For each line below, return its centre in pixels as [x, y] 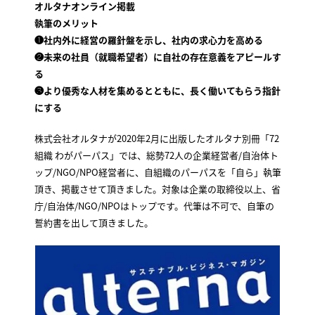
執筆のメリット [66, 23]
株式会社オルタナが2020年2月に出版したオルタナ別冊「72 [156, 138]
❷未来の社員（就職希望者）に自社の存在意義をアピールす [157, 57]
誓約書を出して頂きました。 [94, 222]
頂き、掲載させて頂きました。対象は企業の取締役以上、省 [157, 188]
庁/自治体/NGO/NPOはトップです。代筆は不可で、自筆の [154, 205]
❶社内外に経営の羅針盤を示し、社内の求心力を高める [148, 40]
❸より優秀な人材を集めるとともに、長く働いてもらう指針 [157, 91]
